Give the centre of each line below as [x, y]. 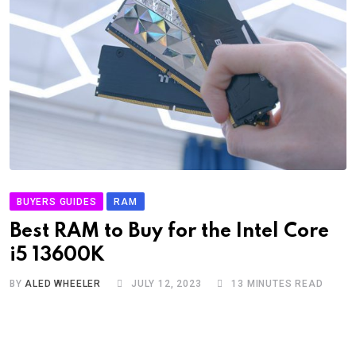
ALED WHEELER [63, 283]
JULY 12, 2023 [166, 283]
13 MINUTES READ [277, 283]
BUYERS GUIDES [57, 201]
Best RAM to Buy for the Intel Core [169, 231]
